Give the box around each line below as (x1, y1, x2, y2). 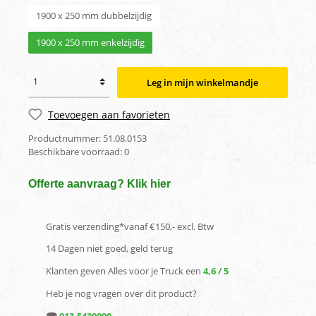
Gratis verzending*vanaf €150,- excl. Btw (46, 219, 214, 233)
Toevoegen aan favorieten (48, 107, 170, 121)
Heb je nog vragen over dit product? (46, 286, 197, 300)
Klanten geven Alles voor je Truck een (46, 265, 203, 278)
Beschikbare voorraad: (28, 145, 124, 159)
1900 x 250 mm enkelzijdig (36, 35, 145, 49)
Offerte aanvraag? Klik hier (28, 177, 171, 190)
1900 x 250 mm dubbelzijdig (36, 9, 152, 23)
